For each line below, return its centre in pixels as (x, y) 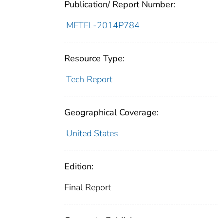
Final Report (88, 187)
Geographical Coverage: (111, 112)
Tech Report (89, 79)
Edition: (79, 166)
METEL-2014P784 (103, 25)
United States (92, 133)
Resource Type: (94, 58)
